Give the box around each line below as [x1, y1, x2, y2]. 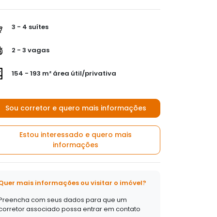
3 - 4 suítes [10, 22, 48, 31]
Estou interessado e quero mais [19, 130, 132, 139]
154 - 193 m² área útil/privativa [10, 68, 116, 78]
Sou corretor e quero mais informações [5, 103, 146, 113]
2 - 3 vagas [10, 45, 49, 55]
